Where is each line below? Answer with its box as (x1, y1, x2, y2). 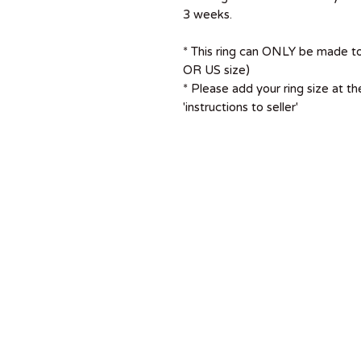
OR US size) (183, 63, 250, 77)
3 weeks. (183, 7, 232, 22)
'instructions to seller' (183, 100, 298, 114)
